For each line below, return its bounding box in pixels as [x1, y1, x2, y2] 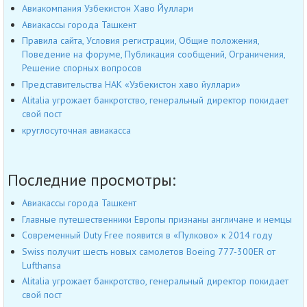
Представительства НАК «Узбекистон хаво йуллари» [22, 77, 241, 90]
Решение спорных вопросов [22, 62, 142, 75]
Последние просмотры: [8, 169, 175, 191]
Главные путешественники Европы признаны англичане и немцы [22, 212, 292, 225]
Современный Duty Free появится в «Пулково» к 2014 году [22, 229, 273, 242]
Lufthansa [22, 258, 61, 271]
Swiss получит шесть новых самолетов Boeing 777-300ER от [22, 245, 275, 258]
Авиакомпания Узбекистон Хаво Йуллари [22, 2, 193, 15]
